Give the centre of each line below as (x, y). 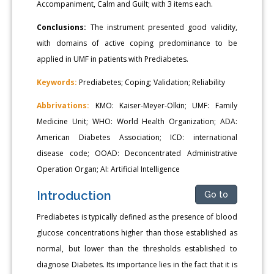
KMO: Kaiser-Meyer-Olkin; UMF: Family (163, 105)
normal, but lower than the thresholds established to (137, 248)
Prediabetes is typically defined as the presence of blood (137, 217)
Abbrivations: (63, 105)
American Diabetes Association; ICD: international (137, 137)
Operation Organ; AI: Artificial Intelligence (109, 169)
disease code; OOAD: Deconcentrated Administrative (137, 153)
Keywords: (57, 82)
